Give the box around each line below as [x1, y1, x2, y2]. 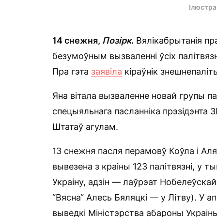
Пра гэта [52, 66, 91, 77]
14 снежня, [52, 35, 102, 46]
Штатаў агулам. [52, 122, 118, 132]
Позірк [102, 35, 131, 46]
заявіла [91, 66, 122, 77]
